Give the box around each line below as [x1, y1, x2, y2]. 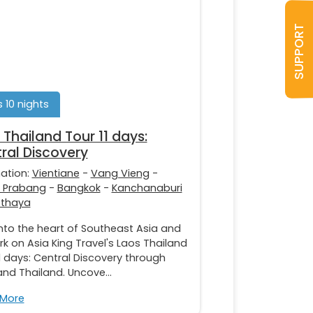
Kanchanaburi [111, 180, 182, 195]
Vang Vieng [90, 166, 150, 180]
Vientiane [31, 166, 80, 180]
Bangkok [57, 180, 101, 195]
